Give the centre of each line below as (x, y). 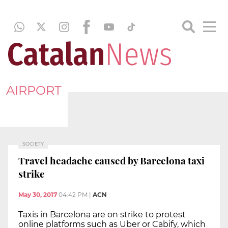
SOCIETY (33, 144)
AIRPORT (34, 90)
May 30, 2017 (38, 195)
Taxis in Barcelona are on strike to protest (102, 215)
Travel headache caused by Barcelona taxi (111, 160)
